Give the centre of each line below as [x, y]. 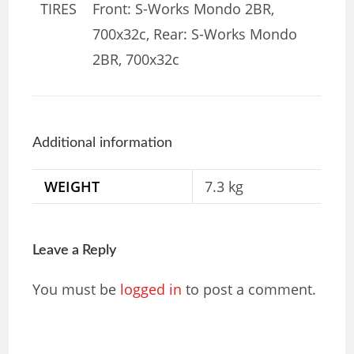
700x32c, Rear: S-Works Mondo [195, 34]
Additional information [103, 143]
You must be [77, 290]
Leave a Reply [75, 251]
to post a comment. [249, 290]
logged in [151, 290]
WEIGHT [72, 187]
